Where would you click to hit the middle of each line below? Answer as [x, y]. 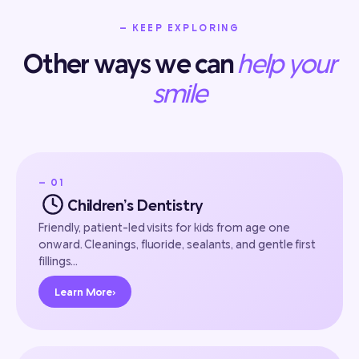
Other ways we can [128, 63]
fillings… [58, 261]
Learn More [84, 292]
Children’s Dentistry [136, 205]
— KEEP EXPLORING [179, 28]
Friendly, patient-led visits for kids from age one [164, 228]
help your [286, 63]
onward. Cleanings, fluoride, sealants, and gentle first [177, 244]
